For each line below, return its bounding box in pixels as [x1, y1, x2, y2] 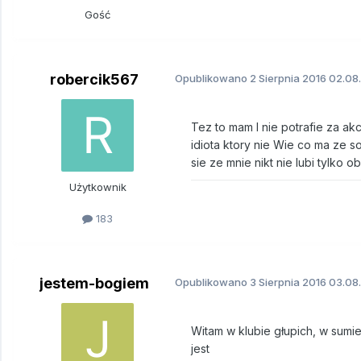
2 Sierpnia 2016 [250, 71, 326, 85]
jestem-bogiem [39, 274, 149, 292]
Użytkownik [68, 180, 127, 193]
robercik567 [50, 70, 139, 88]
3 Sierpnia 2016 [250, 275, 326, 288]
